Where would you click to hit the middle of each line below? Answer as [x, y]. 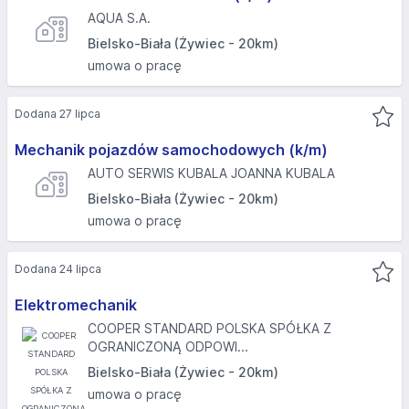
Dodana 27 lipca [58, 114]
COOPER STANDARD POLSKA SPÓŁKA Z [210, 328]
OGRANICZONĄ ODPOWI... [168, 346]
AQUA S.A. [119, 18]
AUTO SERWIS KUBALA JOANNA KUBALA [211, 173]
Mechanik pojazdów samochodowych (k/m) [171, 150]
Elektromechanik [76, 305]
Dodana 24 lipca [58, 269]
